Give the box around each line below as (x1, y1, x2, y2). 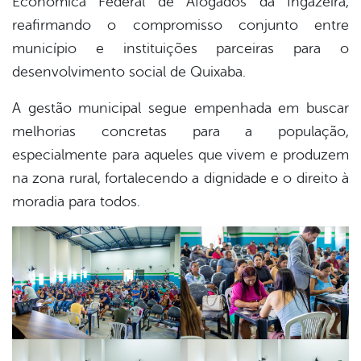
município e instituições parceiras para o (12, 40, 349, 57)
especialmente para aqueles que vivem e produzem (12, 147, 349, 164)
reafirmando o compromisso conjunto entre (12, 17, 349, 34)
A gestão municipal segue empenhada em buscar (12, 100, 349, 117)
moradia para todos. (12, 193, 140, 210)
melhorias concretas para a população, (12, 123, 349, 140)
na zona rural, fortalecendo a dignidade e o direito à (12, 170, 349, 187)
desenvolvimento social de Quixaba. (12, 64, 246, 81)
